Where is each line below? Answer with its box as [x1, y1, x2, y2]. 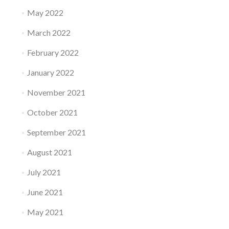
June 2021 [27, 187, 63, 197]
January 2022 [27, 67, 74, 77]
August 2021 [27, 147, 72, 157]
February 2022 [27, 47, 79, 57]
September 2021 [27, 127, 86, 137]
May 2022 [27, 7, 63, 17]
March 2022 [27, 27, 71, 37]
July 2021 [27, 167, 61, 177]
